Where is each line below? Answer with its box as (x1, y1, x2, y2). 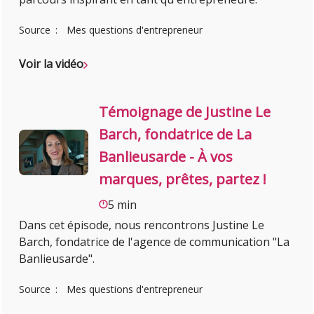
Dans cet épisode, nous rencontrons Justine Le (19, 217, 265, 233)
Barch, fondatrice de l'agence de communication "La (19, 234, 290, 250)
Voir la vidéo (19, 56, 84, 72)
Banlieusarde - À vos (99, 147, 233, 167)
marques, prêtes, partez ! (99, 170, 267, 189)
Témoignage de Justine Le (99, 102, 271, 122)
